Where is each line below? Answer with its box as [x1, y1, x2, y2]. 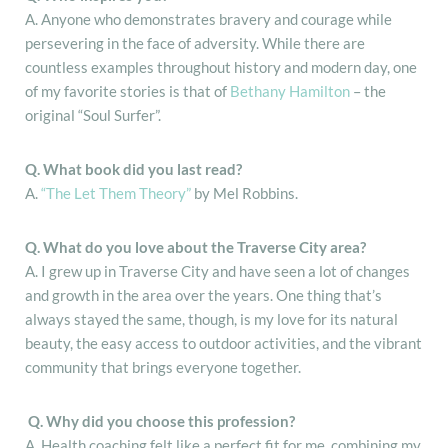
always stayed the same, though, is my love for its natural [25, 309, 398, 328]
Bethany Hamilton [230, 81, 350, 100]
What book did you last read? [43, 159, 242, 178]
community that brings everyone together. [25, 357, 301, 376]
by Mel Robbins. [191, 183, 298, 202]
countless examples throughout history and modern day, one [25, 57, 417, 76]
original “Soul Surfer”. [25, 105, 164, 124]
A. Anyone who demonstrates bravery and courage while [25, 9, 392, 28]
